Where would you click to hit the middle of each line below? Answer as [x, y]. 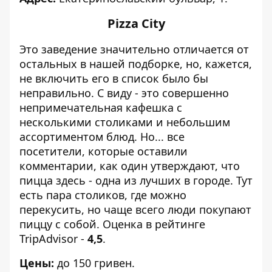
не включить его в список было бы [114, 78]
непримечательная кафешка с [101, 107]
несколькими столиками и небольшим [125, 122]
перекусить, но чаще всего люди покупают [135, 209]
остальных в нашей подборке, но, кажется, [136, 64]
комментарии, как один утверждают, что [130, 166]
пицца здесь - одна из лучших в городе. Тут [136, 180]
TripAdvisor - [53, 239]
